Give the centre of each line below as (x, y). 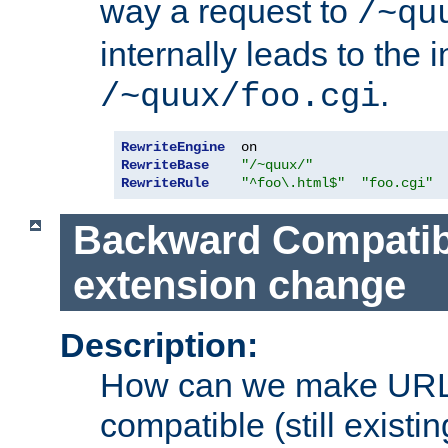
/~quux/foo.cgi (240, 96)
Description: (159, 345)
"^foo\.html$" (293, 182)
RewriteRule (165, 182)
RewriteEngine (173, 146)
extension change (239, 284)
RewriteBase (165, 164)
